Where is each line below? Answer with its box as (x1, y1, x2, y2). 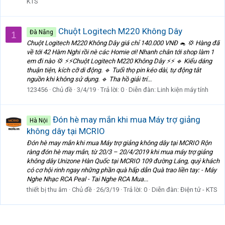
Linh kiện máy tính (157, 86, 208, 94)
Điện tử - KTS (180, 186, 217, 194)
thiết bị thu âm (27, 186, 67, 194)
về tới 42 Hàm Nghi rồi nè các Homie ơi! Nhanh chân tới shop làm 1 (27, 48, 214, 56)
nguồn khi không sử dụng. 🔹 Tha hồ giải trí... (27, 75, 152, 83)
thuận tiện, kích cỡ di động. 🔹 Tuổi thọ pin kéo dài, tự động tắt (27, 66, 201, 74)
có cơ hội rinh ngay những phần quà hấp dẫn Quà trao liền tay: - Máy (27, 166, 216, 174)
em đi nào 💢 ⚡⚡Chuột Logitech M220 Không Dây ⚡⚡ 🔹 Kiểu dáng (27, 57, 212, 65)
